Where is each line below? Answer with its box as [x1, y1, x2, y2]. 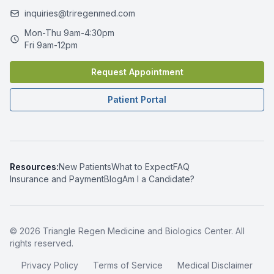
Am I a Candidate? [122, 174, 194, 184]
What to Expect [111, 161, 173, 172]
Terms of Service [93, 260, 163, 270]
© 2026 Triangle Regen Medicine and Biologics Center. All [10, 226, 245, 236]
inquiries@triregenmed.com [24, 8, 135, 18]
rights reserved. [10, 238, 73, 248]
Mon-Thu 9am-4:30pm [24, 28, 114, 38]
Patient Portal [108, 94, 166, 105]
